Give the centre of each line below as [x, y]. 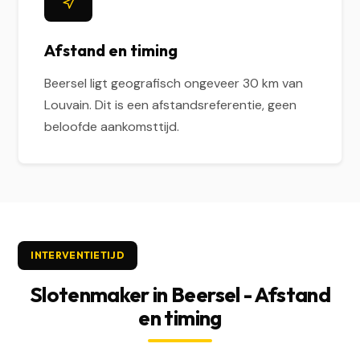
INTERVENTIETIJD [78, 255]
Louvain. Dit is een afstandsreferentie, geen [171, 105]
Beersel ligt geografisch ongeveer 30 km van [174, 83]
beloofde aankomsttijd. [112, 127]
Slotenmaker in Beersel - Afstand [180, 295]
